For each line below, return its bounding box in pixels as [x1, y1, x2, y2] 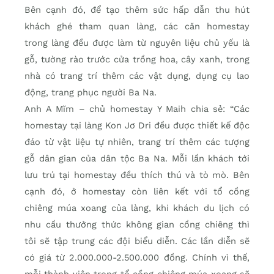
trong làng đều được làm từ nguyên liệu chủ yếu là [24, 37, 250, 49]
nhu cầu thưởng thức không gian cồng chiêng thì [24, 219, 250, 231]
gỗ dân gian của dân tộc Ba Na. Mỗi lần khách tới [24, 153, 250, 165]
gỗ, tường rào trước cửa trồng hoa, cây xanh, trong [24, 54, 250, 65]
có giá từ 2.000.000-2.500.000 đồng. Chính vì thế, [24, 252, 250, 264]
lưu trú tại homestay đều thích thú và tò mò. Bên [24, 169, 250, 181]
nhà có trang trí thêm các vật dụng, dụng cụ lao [24, 70, 250, 82]
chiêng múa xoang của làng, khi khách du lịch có [24, 202, 250, 214]
